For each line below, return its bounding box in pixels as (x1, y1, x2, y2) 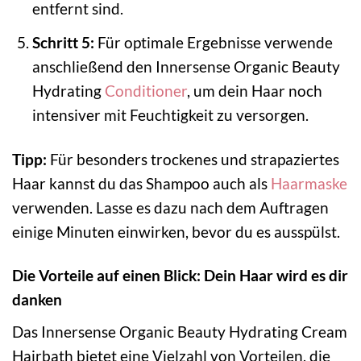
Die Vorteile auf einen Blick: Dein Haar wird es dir (12, 266, 348, 285)
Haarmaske (271, 173, 347, 193)
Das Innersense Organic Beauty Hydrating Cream (12, 322, 347, 342)
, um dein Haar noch (186, 81, 322, 100)
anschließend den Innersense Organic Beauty (31, 56, 340, 76)
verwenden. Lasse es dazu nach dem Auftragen (12, 197, 329, 217)
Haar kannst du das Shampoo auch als (12, 173, 271, 193)
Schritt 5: (31, 32, 94, 52)
